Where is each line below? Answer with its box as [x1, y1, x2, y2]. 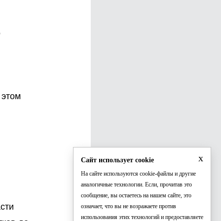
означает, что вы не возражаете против [81, 203, 176, 210]
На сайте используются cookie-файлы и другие [81, 170, 196, 177]
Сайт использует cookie [81, 156, 154, 164]
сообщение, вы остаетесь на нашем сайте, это [81, 192, 191, 199]
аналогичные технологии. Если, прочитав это [81, 181, 192, 188]
